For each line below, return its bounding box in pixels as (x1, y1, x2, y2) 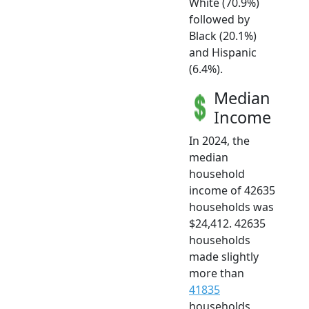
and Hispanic (189, 45, 257, 61)
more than (189, 266, 244, 281)
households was (189, 199, 274, 215)
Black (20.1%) (189, 28, 257, 44)
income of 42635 (189, 183, 275, 199)
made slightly (189, 249, 259, 265)
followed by (189, 12, 250, 28)
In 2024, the (189, 133, 250, 149)
